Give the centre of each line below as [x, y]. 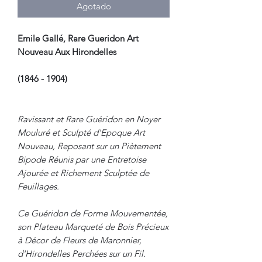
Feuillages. [38, 186]
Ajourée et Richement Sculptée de [83, 173]
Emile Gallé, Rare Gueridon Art [78, 38]
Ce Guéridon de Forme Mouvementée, [93, 213]
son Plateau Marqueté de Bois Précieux [93, 226]
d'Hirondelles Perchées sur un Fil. [82, 253]
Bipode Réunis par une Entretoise [82, 159]
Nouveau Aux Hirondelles [67, 51]
